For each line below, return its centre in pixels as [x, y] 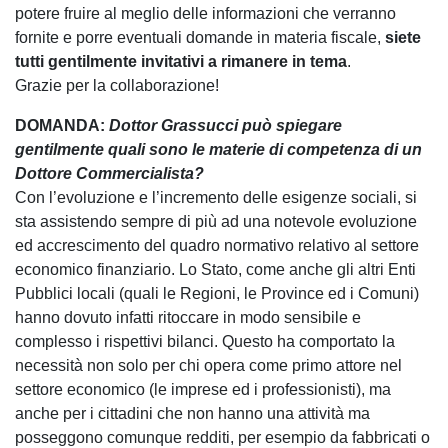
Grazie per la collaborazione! [117, 85]
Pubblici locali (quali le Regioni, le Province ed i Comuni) [217, 293]
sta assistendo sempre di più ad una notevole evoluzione [216, 221]
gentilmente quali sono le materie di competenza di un [218, 149]
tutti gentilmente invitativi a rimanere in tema [181, 61]
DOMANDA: [62, 125]
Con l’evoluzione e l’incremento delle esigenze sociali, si [216, 197]
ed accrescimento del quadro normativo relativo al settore [217, 245]
